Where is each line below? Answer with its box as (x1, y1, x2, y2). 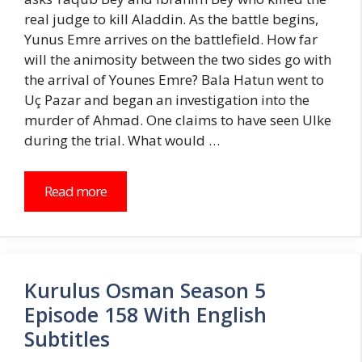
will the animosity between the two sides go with (24, 50, 331, 69)
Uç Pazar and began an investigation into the (24, 90, 309, 110)
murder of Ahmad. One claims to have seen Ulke (24, 111, 331, 130)
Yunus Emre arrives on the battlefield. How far (24, 30, 318, 49)
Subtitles (24, 324, 110, 352)
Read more (44, 181, 107, 200)
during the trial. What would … (24, 131, 220, 150)
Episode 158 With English (24, 300, 267, 328)
